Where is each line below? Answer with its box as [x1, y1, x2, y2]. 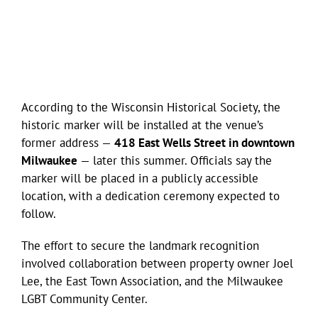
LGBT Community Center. [21, 290, 148, 307]
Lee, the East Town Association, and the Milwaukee [21, 273, 283, 289]
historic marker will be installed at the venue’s [21, 116, 263, 133]
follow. [21, 205, 56, 221]
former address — [21, 134, 114, 150]
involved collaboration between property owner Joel [21, 255, 293, 271]
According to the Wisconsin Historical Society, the [21, 99, 280, 115]
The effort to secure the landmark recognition [21, 237, 259, 253]
